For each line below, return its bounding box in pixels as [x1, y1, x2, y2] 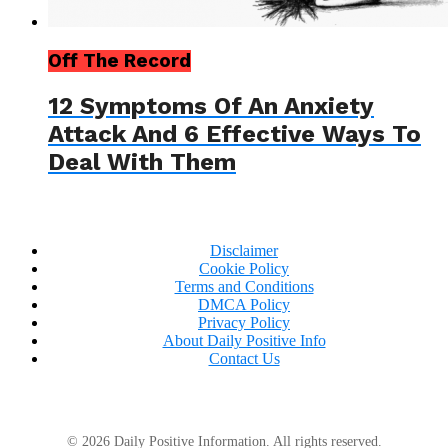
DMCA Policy [198, 295, 290, 313]
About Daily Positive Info [162, 331, 326, 349]
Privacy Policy [198, 313, 290, 331]
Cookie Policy [199, 259, 289, 277]
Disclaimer [210, 241, 278, 259]
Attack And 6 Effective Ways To [48, 119, 421, 148]
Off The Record [48, 49, 191, 72]
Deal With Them [48, 147, 236, 176]
